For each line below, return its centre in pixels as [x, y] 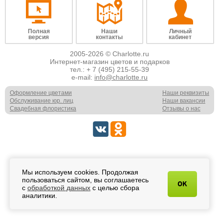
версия [39, 37]
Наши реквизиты [186, 93]
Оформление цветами [41, 93]
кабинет [180, 37]
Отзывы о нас [181, 109]
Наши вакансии [184, 101]
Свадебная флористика [43, 109]
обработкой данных [59, 188]
